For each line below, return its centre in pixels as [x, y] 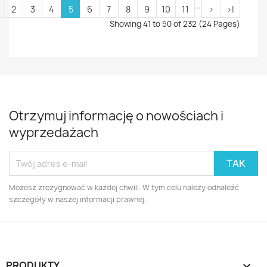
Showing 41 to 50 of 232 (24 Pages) [175, 24]
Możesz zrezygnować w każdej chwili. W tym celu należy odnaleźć [124, 187]
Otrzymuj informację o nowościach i [116, 116]
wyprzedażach [54, 133]
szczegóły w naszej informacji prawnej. [77, 199]
